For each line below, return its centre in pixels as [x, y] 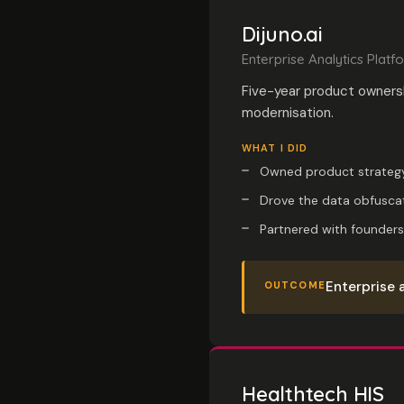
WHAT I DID [275, 148]
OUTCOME [295, 285]
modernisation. [288, 113]
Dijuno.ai [283, 34]
